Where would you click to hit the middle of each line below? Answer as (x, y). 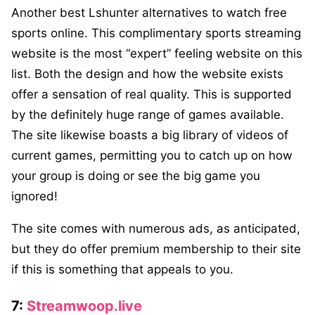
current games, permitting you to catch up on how (152, 155)
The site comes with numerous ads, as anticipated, (156, 228)
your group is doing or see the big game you (136, 175)
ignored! (34, 196)
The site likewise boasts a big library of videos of (150, 135)
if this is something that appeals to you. (122, 269)
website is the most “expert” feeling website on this (157, 53)
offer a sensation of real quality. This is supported (152, 94)
